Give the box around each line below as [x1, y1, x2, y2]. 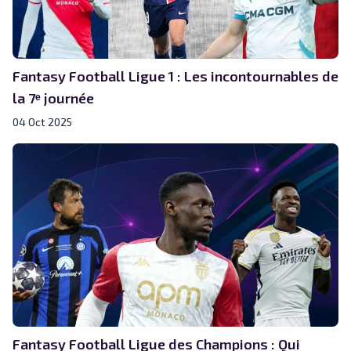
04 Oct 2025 [13, 114, 72, 128]
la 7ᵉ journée [13, 89, 94, 107]
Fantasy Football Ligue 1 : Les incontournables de [13, 67, 338, 85]
